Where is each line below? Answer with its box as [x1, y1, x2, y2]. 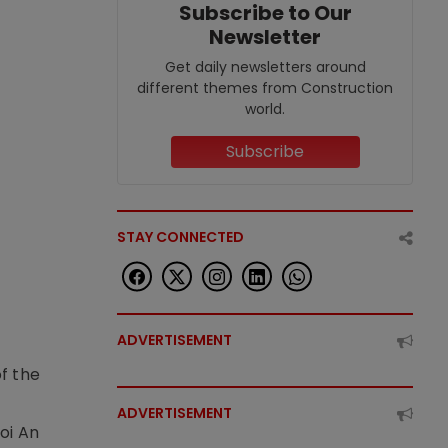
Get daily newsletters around [164, 57, 366, 77]
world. [245, 99, 285, 119]
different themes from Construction [137, 78, 393, 98]
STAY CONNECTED [117, 227, 244, 247]
